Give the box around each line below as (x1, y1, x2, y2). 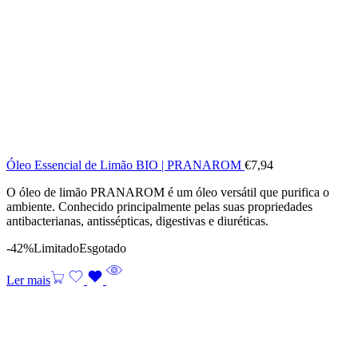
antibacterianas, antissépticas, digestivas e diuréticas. (6, 213, 268, 228)
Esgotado (79, 241, 126, 255)
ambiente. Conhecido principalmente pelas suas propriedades (6, 199, 312, 213)
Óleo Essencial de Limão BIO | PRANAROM (6, 157, 245, 172)
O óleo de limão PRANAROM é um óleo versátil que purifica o (6, 185, 329, 199)
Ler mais (6, 272, 50, 287)
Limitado (34, 241, 79, 255)
